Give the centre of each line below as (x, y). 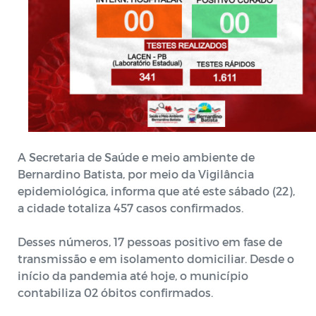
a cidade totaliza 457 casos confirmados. (130, 208)
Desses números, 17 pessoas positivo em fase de (150, 242)
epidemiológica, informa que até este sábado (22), (156, 191)
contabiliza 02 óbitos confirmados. (115, 292)
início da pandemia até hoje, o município (133, 275)
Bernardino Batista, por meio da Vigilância (136, 174)
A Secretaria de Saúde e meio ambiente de (136, 157)
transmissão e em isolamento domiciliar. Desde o (156, 259)
